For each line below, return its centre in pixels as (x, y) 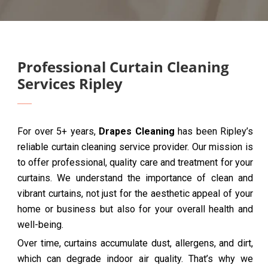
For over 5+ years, (58, 131)
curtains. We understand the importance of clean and (135, 178)
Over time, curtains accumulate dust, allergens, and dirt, (135, 243)
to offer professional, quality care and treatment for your (135, 162)
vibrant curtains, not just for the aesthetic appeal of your (135, 194)
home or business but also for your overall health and (135, 209)
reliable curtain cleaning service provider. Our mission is (135, 147)
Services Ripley (70, 83)
